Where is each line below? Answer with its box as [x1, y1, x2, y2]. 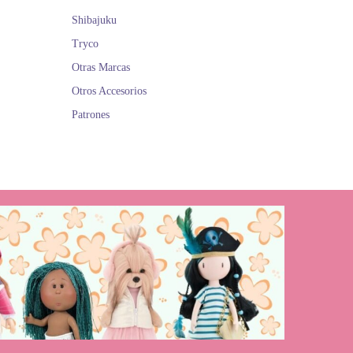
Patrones [72, 109, 110, 121]
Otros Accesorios [72, 85, 147, 98]
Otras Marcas [72, 61, 130, 74]
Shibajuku [72, 14, 117, 27]
